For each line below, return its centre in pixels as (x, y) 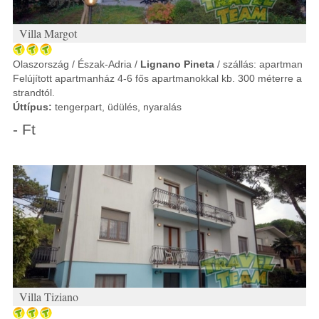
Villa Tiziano (49, 297)
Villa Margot (48, 33)
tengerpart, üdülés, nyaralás (117, 107)
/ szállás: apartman (258, 64)
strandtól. (34, 93)
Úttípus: (32, 107)
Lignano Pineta (177, 64)
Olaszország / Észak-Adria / (77, 64)
